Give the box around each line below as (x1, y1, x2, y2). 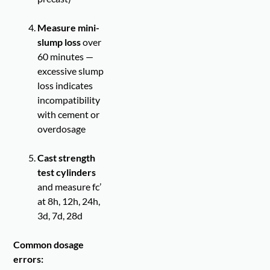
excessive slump (37, 65, 104, 77)
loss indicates (37, 80, 93, 92)
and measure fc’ (37, 181, 102, 193)
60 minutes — (37, 51, 94, 63)
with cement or (37, 108, 100, 121)
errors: (13, 253, 44, 265)
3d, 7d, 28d (37, 210, 83, 222)
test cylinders (37, 166, 96, 178)
